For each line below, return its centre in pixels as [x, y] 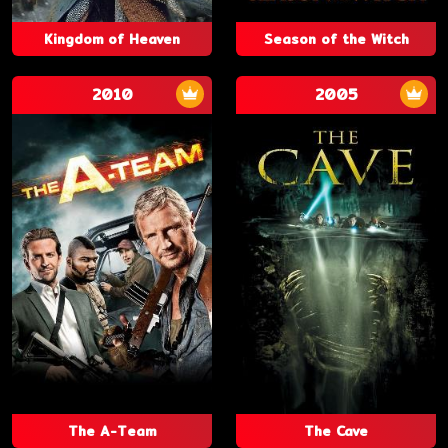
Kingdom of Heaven [112, 39]
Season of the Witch [336, 39]
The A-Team [112, 431]
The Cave [336, 431]
